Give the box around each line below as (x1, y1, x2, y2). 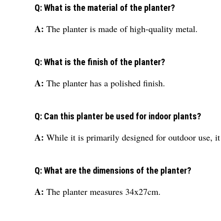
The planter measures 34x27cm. (46, 185, 161, 198)
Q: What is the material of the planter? (35, 2, 175, 13)
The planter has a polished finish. (46, 77, 165, 89)
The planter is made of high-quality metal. (46, 23, 198, 35)
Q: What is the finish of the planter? (35, 57, 165, 68)
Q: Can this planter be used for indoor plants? (35, 111, 201, 122)
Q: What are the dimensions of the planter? (35, 165, 191, 176)
